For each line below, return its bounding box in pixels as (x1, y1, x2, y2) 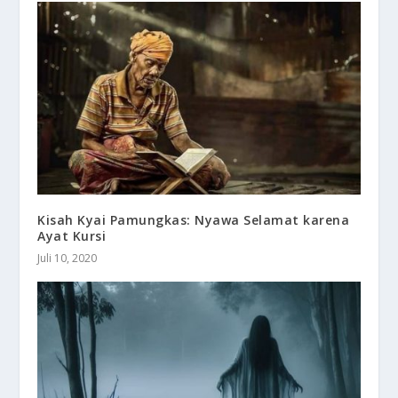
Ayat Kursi (37, 227, 107, 245)
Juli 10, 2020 (37, 251, 98, 267)
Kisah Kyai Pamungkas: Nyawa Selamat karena (37, 211, 350, 229)
